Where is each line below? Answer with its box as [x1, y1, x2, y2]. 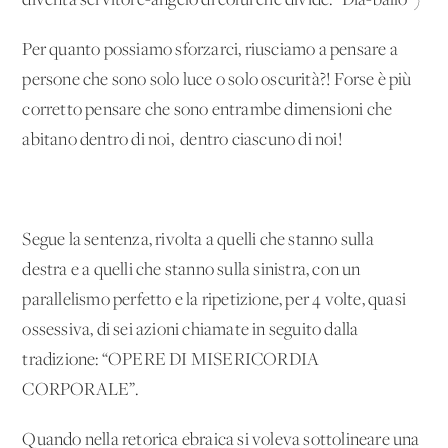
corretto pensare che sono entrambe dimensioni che [22, 100, 393, 120]
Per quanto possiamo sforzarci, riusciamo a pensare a [22, 40, 398, 60]
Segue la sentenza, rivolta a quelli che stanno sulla [22, 230, 374, 250]
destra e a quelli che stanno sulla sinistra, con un [22, 260, 361, 280]
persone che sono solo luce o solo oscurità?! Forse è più [22, 70, 412, 90]
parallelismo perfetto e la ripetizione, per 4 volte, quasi [22, 290, 407, 310]
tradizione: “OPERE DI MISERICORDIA [22, 350, 320, 370]
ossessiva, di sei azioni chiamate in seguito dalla [22, 320, 359, 340]
